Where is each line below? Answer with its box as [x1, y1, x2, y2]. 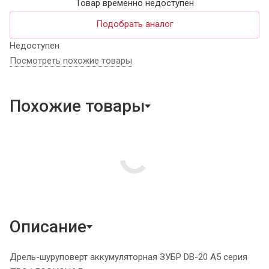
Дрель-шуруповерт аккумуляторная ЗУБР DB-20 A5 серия [10, 251, 247, 262]
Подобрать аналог [95, 18, 174, 29]
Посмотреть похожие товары [10, 55, 132, 66]
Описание [10, 216, 86, 237]
